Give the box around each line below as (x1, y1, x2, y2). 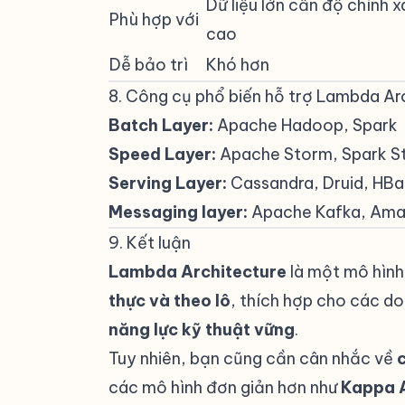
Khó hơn (206, 54, 269, 75)
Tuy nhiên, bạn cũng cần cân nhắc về (108, 348, 397, 369)
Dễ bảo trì (109, 54, 188, 75)
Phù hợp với (109, 9, 199, 30)
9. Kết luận (108, 232, 191, 253)
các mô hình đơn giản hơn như (108, 377, 341, 398)
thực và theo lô (108, 290, 231, 311)
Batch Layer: (108, 115, 213, 136)
